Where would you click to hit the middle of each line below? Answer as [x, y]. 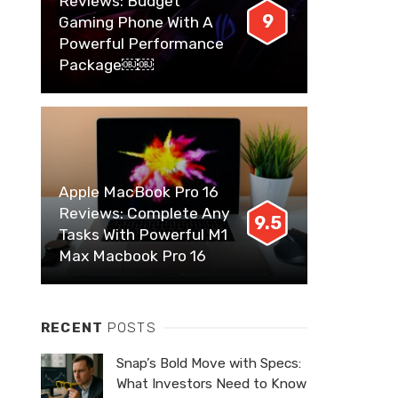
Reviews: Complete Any [144, 213]
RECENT [74, 327]
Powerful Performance [141, 44]
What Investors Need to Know [211, 383]
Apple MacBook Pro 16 [139, 191]
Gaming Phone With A [136, 22]
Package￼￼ [106, 65]
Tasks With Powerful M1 [143, 234]
